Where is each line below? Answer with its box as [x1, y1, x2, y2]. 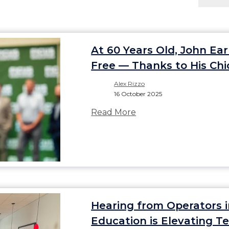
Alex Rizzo [114, 79, 145, 87]
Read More [91, 107, 136, 117]
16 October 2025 [114, 89, 163, 98]
